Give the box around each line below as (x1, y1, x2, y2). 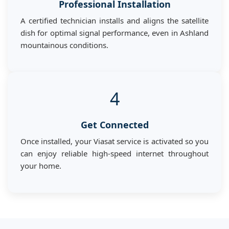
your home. (20, 160, 61, 171)
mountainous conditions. (20, 39, 108, 50)
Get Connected (80, 118, 149, 131)
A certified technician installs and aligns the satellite (20, 15, 209, 26)
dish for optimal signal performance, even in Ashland (20, 27, 209, 38)
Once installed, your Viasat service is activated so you (20, 135, 209, 146)
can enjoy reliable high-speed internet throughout (20, 148, 209, 158)
